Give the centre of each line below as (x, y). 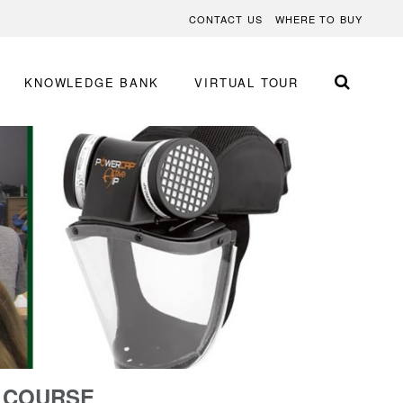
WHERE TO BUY (318, 19)
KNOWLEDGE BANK (92, 83)
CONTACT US (225, 19)
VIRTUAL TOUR (246, 83)
